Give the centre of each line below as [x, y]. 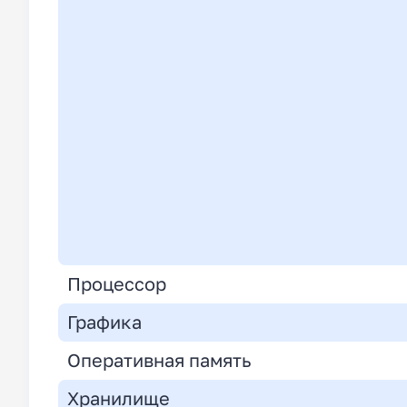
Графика [104, 323]
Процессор [117, 284]
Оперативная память [159, 361]
